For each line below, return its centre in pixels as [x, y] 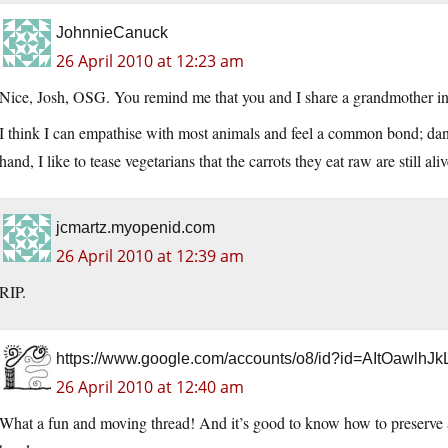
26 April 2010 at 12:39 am [150, 256]
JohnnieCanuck [112, 33]
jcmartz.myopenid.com [135, 228]
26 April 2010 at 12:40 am [150, 387]
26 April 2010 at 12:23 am [150, 61]
